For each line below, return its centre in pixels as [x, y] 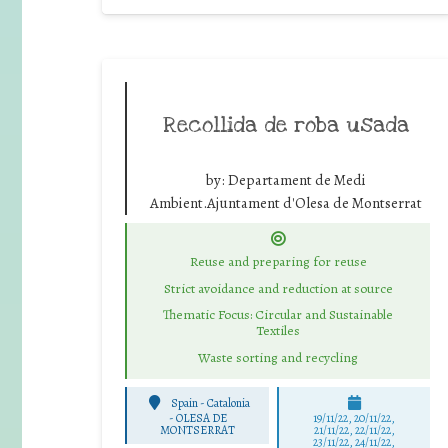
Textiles [278, 331]
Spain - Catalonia [211, 403]
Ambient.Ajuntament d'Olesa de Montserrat [285, 202]
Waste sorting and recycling [278, 357]
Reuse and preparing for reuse [278, 261]
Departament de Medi [296, 179]
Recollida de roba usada [285, 124]
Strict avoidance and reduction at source [278, 288]
